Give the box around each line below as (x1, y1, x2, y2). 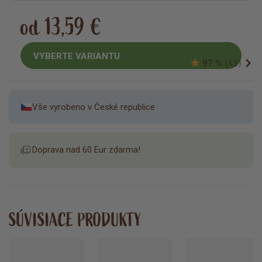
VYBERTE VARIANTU (33, 50, 120, 61)
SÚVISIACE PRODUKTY (9, 209, 142, 232)
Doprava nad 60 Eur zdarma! (32, 144, 140, 156)
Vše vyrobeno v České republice (32, 102, 155, 113)
